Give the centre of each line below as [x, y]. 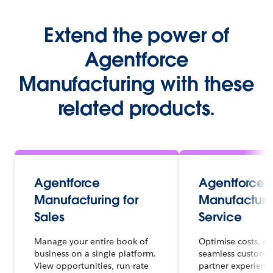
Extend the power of [136, 35]
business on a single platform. [95, 254]
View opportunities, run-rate [91, 266]
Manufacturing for [86, 200]
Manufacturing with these [136, 84]
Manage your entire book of [91, 242]
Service [220, 217]
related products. [136, 108]
